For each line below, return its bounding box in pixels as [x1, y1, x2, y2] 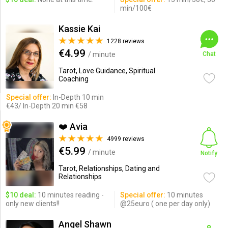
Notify [201, 150, 218, 157]
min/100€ [120, 4, 152, 12]
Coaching [58, 75, 89, 83]
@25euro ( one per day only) [120, 199, 210, 208]
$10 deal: [5, 191, 36, 199]
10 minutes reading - [36, 191, 104, 199]
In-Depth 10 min [51, 93, 104, 101]
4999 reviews [106, 135, 145, 142]
